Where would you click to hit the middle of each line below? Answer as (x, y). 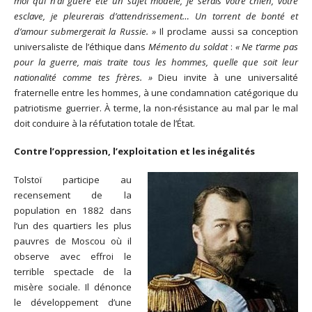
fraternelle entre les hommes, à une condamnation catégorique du (156, 92)
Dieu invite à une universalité (225, 77)
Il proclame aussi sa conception (227, 31)
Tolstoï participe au (73, 180)
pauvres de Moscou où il (73, 241)
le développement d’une (73, 303)
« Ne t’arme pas (267, 46)
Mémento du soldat (188, 46)
